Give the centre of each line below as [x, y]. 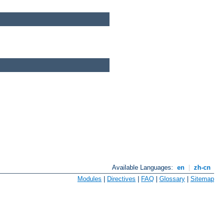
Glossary [172, 179]
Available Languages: [144, 168]
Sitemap [202, 179]
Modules [90, 179]
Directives [121, 179]
